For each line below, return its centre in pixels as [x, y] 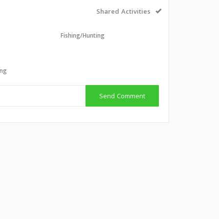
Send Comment [122, 97]
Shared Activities [123, 12]
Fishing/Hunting [83, 36]
